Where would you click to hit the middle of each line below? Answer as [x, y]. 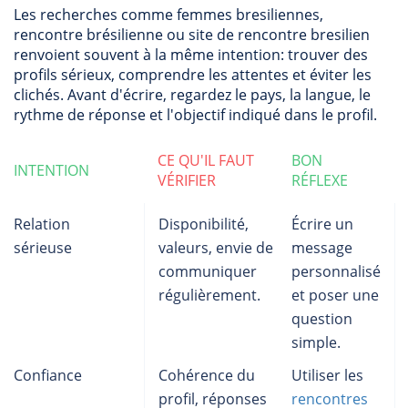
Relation [42, 224]
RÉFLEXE [320, 180]
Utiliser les [327, 375]
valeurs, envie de [216, 248]
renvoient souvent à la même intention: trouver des [191, 55]
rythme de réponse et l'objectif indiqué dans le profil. [195, 115]
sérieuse [43, 248]
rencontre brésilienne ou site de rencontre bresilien [192, 35]
